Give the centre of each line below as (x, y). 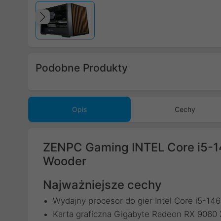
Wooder (65, 161)
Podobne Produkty (82, 68)
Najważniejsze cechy (102, 185)
